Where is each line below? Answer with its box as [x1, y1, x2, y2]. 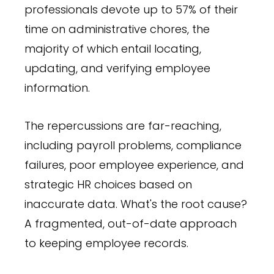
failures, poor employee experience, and [24, 157, 244, 172]
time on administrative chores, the [24, 21, 210, 37]
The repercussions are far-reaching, [24, 117, 221, 133]
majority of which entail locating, [24, 40, 201, 56]
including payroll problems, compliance [24, 137, 242, 153]
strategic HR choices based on [24, 176, 192, 192]
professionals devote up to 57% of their [24, 1, 238, 17]
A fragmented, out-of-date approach [24, 215, 237, 231]
